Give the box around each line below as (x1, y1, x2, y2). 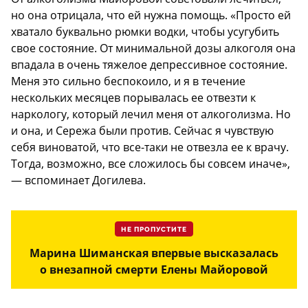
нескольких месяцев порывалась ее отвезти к (11, 89, 256, 105)
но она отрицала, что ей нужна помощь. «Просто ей (11, 7, 291, 23)
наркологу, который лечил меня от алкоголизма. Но (11, 106, 291, 122)
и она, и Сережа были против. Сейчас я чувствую (11, 122, 274, 138)
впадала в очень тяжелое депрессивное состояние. (11, 56, 287, 72)
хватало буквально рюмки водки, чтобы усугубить (11, 23, 279, 39)
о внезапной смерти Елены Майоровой (40, 261, 268, 277)
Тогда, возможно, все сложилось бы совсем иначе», (11, 155, 290, 171)
